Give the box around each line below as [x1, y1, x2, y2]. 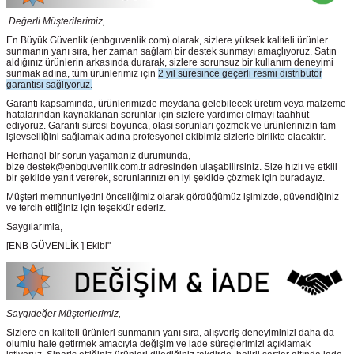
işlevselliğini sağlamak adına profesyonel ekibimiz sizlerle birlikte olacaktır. [6, 131, 326, 143]
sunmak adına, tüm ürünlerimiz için [6, 68, 158, 80]
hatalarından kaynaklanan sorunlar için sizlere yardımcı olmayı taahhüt [6, 109, 309, 121]
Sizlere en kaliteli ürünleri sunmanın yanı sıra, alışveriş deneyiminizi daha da [6, 327, 334, 339]
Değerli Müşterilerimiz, [9, 16, 105, 28]
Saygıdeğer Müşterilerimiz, [6, 308, 121, 320]
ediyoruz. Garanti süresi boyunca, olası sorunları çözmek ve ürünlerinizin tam [6, 120, 336, 132]
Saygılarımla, [6, 221, 62, 233]
